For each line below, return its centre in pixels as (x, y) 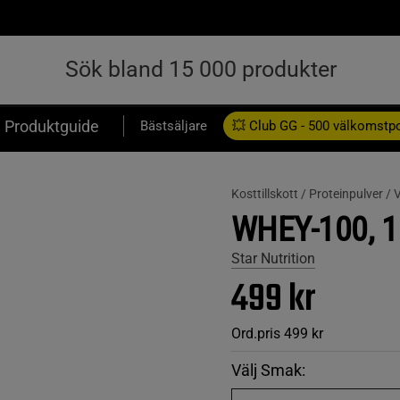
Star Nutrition (273, 258)
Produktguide (52, 126)
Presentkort (39, 163)
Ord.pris (255, 333)
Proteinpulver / (351, 194)
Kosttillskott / (270, 194)
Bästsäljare (174, 126)
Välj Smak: (268, 370)
